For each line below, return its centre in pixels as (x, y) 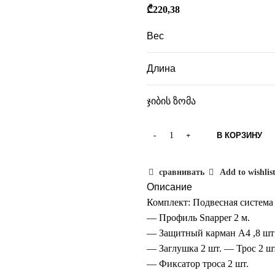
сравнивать (182, 172)
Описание (169, 187)
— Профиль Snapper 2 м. (198, 218)
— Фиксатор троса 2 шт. (198, 264)
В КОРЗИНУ (239, 135)
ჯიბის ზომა (171, 101)
